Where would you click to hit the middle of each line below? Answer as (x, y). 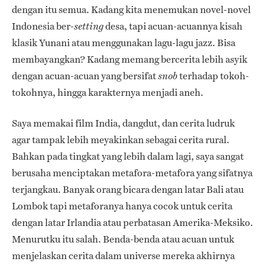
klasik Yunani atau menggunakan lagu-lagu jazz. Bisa (124, 43)
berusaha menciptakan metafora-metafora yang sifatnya (132, 173)
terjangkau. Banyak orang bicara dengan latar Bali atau (128, 189)
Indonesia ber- (43, 26)
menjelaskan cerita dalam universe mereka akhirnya (123, 256)
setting (89, 26)
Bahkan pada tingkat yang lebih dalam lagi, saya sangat (128, 156)
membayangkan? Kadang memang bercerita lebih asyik (130, 59)
